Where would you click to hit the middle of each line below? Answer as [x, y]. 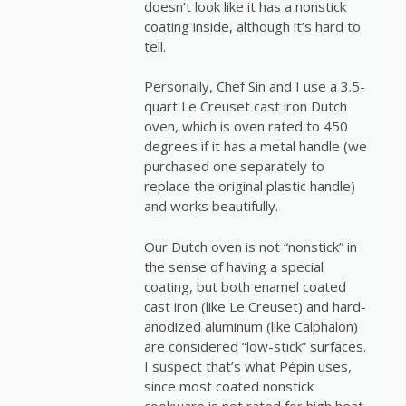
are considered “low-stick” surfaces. [255, 346]
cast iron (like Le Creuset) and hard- [255, 306]
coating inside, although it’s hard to [252, 26]
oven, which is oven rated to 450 [246, 126]
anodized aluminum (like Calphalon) [251, 326]
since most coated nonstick [228, 386]
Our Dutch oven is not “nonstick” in [250, 246]
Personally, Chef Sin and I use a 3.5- [254, 87]
